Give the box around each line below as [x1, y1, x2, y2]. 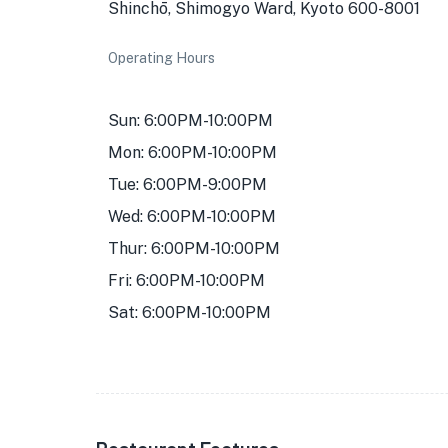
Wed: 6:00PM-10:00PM [108, 207, 276, 226]
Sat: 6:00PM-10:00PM [108, 303, 271, 322]
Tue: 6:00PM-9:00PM [108, 175, 267, 194]
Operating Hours [108, 50, 215, 66]
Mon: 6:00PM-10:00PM [108, 143, 277, 162]
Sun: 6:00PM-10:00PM [108, 111, 273, 130]
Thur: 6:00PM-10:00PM [108, 239, 280, 258]
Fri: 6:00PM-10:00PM [108, 271, 265, 290]
